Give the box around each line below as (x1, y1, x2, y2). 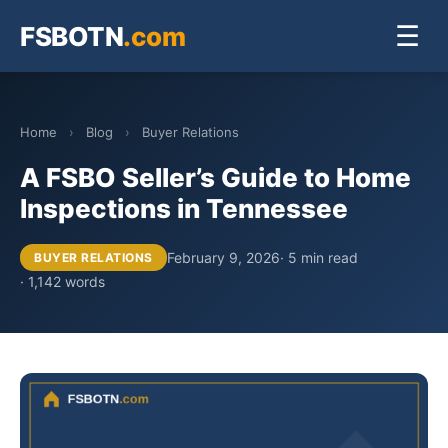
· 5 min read (279, 248, 358, 266)
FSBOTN (20, 20, 123, 52)
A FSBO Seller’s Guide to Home (20, 162, 411, 193)
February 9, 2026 (166, 248, 280, 266)
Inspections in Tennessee (20, 193, 348, 224)
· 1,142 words (20, 273, 105, 290)
